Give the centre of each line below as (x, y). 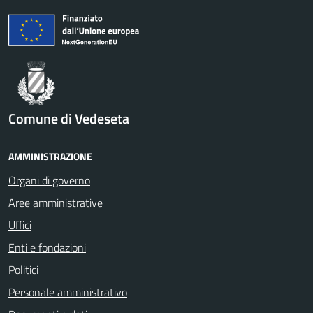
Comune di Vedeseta (69, 119)
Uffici (20, 225)
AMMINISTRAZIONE (50, 156)
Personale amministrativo (68, 292)
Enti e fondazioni (47, 248)
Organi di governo (49, 181)
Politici (23, 270)
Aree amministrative (56, 203)
